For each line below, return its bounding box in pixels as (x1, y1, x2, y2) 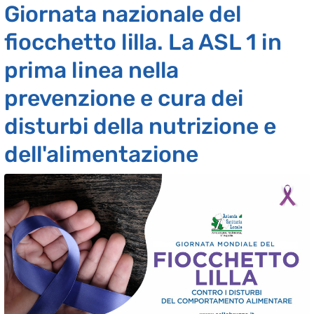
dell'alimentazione (4, 141, 198, 168)
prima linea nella (4, 57, 179, 84)
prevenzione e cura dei (4, 85, 243, 112)
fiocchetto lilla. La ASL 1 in (4, 29, 282, 56)
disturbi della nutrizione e (4, 113, 276, 140)
